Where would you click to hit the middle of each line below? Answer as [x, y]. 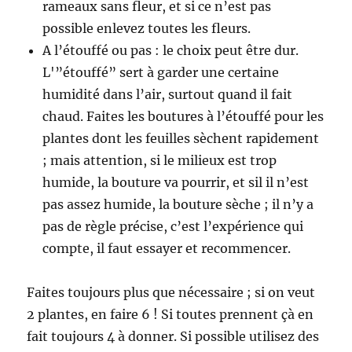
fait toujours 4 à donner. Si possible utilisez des [173, 337]
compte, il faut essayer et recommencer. [167, 249]
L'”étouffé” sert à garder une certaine [161, 73]
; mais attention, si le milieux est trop [160, 161]
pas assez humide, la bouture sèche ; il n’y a [178, 205]
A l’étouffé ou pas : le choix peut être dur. [171, 51]
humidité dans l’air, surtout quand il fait [168, 95]
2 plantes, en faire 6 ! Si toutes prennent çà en [170, 315]
